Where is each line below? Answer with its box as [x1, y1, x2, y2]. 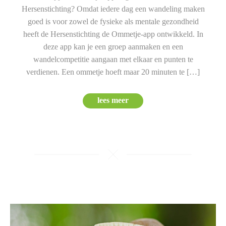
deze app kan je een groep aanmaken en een [43, 42, 183, 51]
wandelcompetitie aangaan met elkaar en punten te [33, 55, 193, 64]
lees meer [97, 96, 129, 105]
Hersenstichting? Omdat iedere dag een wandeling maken [21, 5, 205, 14]
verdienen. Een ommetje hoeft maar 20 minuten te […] [26, 68, 200, 77]
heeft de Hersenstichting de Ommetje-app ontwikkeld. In [23, 30, 203, 39]
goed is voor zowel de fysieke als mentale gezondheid [27, 17, 199, 26]
